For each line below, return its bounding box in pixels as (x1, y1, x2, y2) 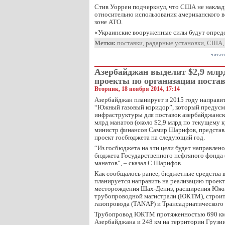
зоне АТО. (94, 18, 123, 26)
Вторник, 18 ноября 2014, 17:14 (94, 85, 180, 92)
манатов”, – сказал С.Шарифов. (94, 159, 182, 167)
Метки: (94, 39, 116, 47)
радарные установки (146, 39, 204, 47)
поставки (117, 39, 143, 47)
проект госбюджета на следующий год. (94, 134, 205, 141)
